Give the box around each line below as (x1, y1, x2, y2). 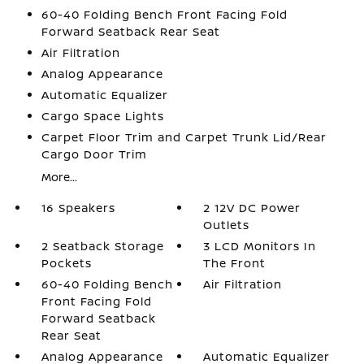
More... (41, 168, 77, 184)
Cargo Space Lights (41, 107, 164, 123)
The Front (203, 254, 266, 271)
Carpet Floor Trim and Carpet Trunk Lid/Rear (41, 128, 327, 145)
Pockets (41, 254, 92, 271)
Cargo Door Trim (41, 145, 147, 162)
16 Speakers (41, 199, 115, 215)
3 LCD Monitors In (203, 237, 317, 253)
